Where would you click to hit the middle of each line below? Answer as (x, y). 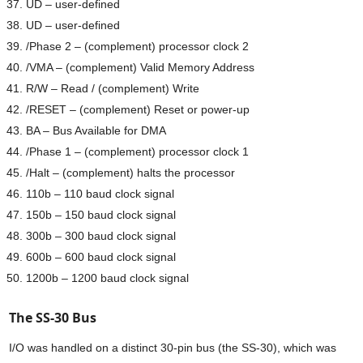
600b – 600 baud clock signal (101, 256)
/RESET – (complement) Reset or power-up (138, 109)
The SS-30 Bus (53, 317)
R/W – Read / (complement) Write (113, 88)
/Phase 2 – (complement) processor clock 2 (138, 46)
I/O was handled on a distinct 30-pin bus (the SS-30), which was (173, 348)
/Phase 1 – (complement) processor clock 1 (138, 151)
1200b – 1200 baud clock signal (108, 278)
